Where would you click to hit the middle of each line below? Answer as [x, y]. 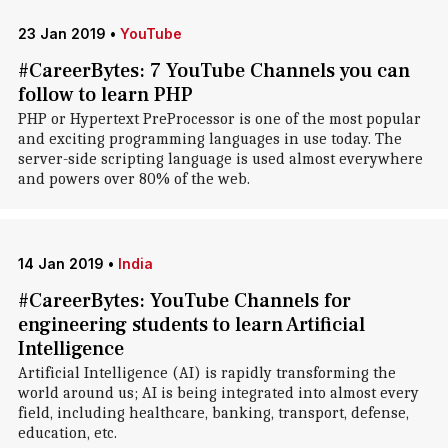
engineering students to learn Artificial [191, 325]
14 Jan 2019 [60, 263]
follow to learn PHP [105, 95]
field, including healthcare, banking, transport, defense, [213, 413]
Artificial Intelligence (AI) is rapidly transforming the [206, 373]
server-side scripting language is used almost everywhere [220, 159]
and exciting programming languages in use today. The [209, 139]
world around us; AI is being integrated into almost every [218, 393]
